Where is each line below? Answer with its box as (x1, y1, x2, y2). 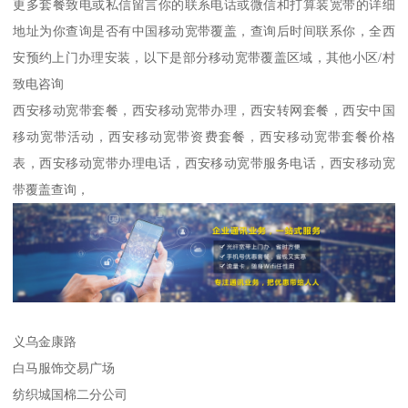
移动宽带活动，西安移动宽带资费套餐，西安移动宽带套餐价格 (13, 128, 395, 144)
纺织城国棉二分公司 (13, 386, 128, 402)
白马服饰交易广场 (13, 360, 116, 375)
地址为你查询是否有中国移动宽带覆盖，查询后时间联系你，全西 (13, 23, 395, 38)
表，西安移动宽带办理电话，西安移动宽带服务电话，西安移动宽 (13, 155, 395, 170)
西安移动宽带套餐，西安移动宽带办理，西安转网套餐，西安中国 (13, 102, 395, 117)
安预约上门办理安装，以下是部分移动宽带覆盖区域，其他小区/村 (13, 49, 395, 65)
